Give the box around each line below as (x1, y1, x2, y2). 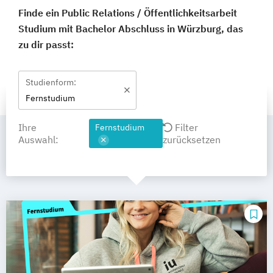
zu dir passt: (18, 38, 74, 51)
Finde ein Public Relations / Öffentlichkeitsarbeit (18, 7, 237, 19)
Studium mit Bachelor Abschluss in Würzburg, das (18, 23, 243, 35)
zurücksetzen (163, 133, 221, 146)
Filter (172, 121, 199, 133)
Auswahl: (18, 133, 58, 146)
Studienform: (26, 77, 76, 88)
